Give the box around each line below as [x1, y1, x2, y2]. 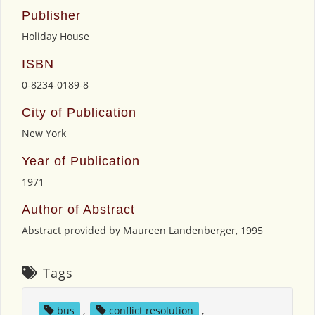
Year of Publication [22, 154, 140, 168]
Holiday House [22, 30, 89, 43]
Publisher [22, 8, 81, 22]
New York [22, 127, 66, 140]
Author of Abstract [22, 202, 135, 217]
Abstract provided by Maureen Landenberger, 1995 [22, 224, 263, 237]
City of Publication [22, 105, 136, 120]
